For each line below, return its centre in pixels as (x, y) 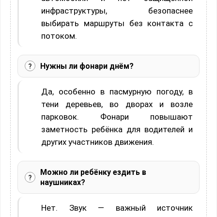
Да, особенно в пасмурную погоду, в (117, 91)
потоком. (59, 36)
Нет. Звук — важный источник (117, 208)
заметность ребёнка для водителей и (117, 129)
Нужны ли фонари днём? (87, 66)
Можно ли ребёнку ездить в (93, 172)
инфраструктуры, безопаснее (117, 10)
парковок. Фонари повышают (117, 116)
